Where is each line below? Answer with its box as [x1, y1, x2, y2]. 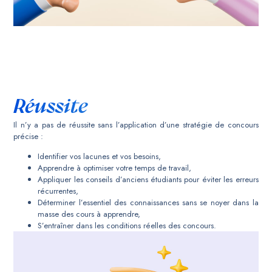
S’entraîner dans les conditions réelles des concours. [38, 220, 217, 232]
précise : [13, 131, 44, 143]
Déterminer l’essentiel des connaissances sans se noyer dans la [38, 197, 259, 209]
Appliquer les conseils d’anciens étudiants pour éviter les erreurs [38, 174, 259, 186]
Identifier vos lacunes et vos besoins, [38, 151, 161, 163]
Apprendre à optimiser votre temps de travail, [38, 162, 192, 174]
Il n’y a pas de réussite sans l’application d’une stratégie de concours [13, 119, 259, 131]
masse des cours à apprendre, [38, 208, 141, 220]
